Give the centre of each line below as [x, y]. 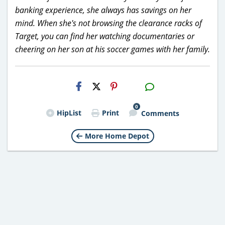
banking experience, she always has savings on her [103, 10]
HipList [69, 113]
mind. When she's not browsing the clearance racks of [108, 23]
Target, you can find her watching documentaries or [105, 36]
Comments [160, 113]
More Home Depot [117, 136]
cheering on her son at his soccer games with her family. [113, 49]
